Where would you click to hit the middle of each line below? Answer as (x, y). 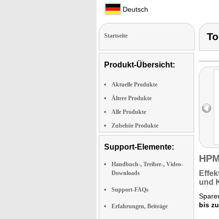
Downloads (126, 173)
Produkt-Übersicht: (140, 65)
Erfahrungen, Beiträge (140, 206)
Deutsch (134, 9)
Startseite (116, 36)
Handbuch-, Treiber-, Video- (147, 164)
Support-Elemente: (139, 147)
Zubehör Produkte (135, 126)
